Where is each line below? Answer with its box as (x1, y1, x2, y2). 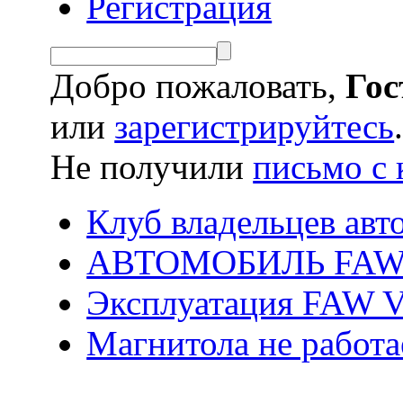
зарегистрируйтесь (114, 107, 395, 147)
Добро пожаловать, (50, 67, 346, 106)
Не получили (50, 148, 254, 187)
